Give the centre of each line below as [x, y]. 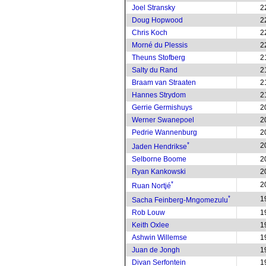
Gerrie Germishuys [162, 107]
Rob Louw [148, 213]
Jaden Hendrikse [159, 147]
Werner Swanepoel [163, 120]
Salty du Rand [155, 70]
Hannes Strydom [159, 95]
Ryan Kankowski [159, 172]
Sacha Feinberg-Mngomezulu [180, 200]
